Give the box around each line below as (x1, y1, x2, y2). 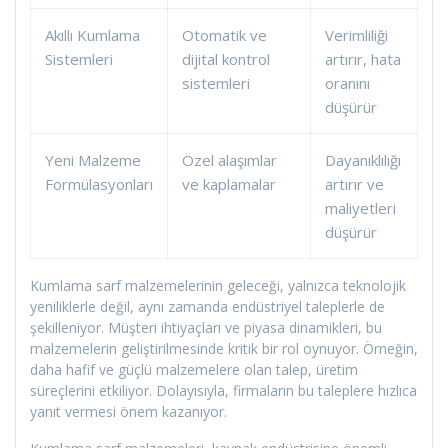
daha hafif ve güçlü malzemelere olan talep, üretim (30, 359, 358, 379)
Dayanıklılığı (325, 149, 401, 170)
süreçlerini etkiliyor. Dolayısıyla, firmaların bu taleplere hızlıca (30, 380, 417, 400)
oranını (325, 72, 370, 93)
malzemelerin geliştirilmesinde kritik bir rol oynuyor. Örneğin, (30, 338, 418, 358)
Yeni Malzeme (45, 149, 141, 170)
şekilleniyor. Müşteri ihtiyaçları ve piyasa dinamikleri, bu (30, 317, 382, 337)
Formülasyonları (45, 173, 153, 194)
